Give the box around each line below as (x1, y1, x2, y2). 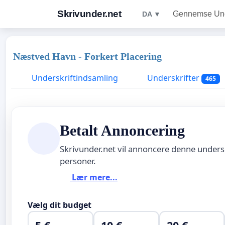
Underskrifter (145, 72, 201, 83)
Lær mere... (70, 172, 118, 183)
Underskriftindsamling (30, 72, 118, 83)
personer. (60, 155, 96, 167)
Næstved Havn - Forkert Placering (13, 51, 162, 62)
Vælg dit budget (28, 199, 91, 210)
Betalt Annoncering (60, 122, 185, 139)
